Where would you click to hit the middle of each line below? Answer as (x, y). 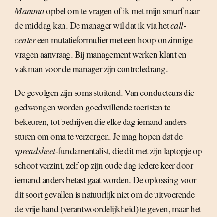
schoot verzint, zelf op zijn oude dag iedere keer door (104, 165)
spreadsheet (35, 150)
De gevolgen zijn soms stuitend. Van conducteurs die (104, 92)
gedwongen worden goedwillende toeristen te (92, 107)
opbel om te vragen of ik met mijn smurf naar (122, 10)
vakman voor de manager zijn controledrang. (91, 69)
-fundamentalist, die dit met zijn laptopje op (128, 150)
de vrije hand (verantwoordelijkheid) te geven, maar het (108, 209)
